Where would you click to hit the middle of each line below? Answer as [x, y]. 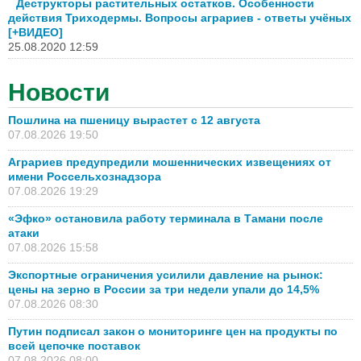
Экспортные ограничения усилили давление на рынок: [166, 274]
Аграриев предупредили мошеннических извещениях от [170, 162]
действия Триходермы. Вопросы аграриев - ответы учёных [180, 17]
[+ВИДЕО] [35, 32]
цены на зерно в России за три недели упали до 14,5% [164, 289]
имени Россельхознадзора [85, 176]
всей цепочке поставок [74, 345]
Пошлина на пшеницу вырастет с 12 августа [134, 120]
